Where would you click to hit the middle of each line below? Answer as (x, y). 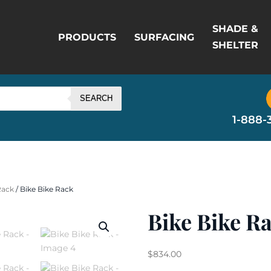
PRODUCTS (87, 37)
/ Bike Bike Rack (44, 189)
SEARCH (96, 99)
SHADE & (235, 29)
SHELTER (235, 45)
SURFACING (164, 37)
